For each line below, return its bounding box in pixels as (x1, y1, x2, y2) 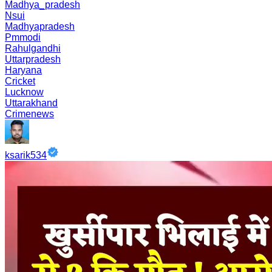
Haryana (5, 65, 42, 75)
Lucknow (5, 87, 44, 97)
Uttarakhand (5, 98, 58, 108)
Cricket (5, 76, 35, 86)
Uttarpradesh (5, 54, 61, 64)
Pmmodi (5, 32, 41, 42)
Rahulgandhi (5, 43, 61, 53)
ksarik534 (5, 150, 47, 160)
